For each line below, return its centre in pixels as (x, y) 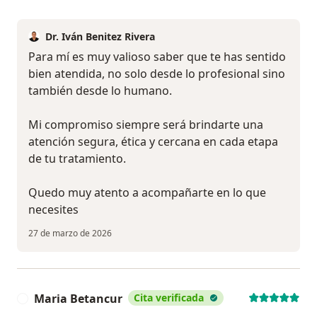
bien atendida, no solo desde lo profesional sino (157, 73)
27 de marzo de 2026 (70, 233)
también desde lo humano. (100, 90)
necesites (53, 209)
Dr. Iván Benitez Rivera (100, 36)
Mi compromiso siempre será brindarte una (146, 124)
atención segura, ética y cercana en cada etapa (153, 141)
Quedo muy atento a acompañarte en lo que (147, 192)
